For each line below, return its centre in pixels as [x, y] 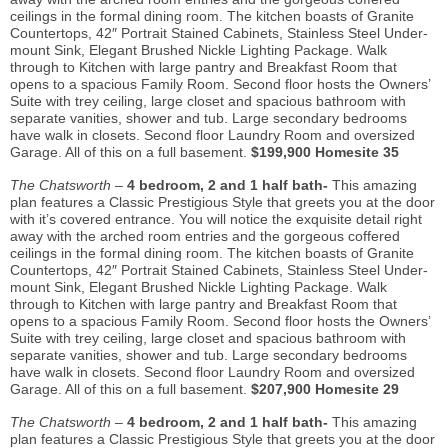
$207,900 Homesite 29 [323, 389]
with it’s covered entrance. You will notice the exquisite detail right [216, 219]
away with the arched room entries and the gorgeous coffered [205, 236]
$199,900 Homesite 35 [323, 152]
